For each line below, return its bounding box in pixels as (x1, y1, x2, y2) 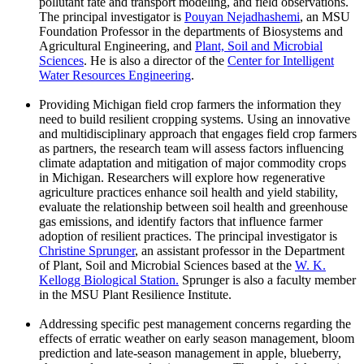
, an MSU (300, 9, 350, 24)
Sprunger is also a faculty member (179, 272, 356, 287)
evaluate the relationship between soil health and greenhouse (39, 199, 348, 214)
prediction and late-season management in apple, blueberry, (39, 345, 341, 360)
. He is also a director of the (84, 53, 227, 67)
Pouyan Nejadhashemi (184, 9, 300, 24)
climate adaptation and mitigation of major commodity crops (39, 155, 346, 170)
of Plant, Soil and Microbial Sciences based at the (39, 258, 295, 272)
